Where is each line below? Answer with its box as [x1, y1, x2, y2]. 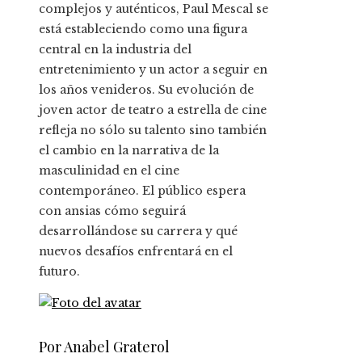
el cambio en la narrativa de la [39, 143, 219, 158]
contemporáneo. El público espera [39, 183, 246, 199]
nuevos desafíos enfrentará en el [39, 244, 233, 259]
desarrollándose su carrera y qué [39, 224, 238, 239]
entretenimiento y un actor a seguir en [39, 62, 267, 78]
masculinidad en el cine [39, 163, 179, 179]
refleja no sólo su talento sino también [39, 123, 267, 138]
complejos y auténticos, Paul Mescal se [39, 2, 268, 17]
